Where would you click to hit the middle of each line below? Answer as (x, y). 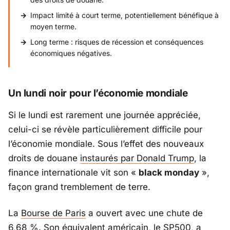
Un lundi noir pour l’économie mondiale (98, 93)
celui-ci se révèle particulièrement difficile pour (105, 130)
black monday (169, 173)
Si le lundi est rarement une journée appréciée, (104, 115)
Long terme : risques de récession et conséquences (117, 42)
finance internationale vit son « (73, 173)
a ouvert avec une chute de (144, 213)
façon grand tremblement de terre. (79, 187)
